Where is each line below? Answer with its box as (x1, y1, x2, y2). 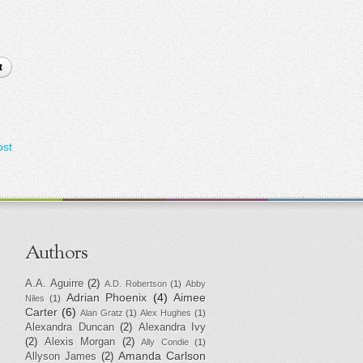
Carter (25, 305, 58, 318)
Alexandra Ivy (138, 321, 206, 333)
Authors (25, 239, 88, 267)
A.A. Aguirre (25, 277, 83, 289)
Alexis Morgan (44, 335, 115, 348)
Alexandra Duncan (25, 321, 114, 333)
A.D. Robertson (105, 278, 167, 288)
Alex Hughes (140, 307, 192, 318)
